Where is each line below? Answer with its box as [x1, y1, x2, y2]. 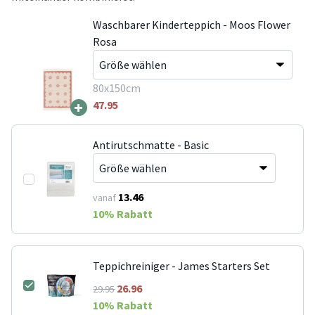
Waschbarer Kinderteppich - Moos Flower [92, 17, 290, 32]
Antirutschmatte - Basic [93, 137, 210, 152]
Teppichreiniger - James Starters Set [93, 258, 271, 273]
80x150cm [92, 80, 141, 95]
